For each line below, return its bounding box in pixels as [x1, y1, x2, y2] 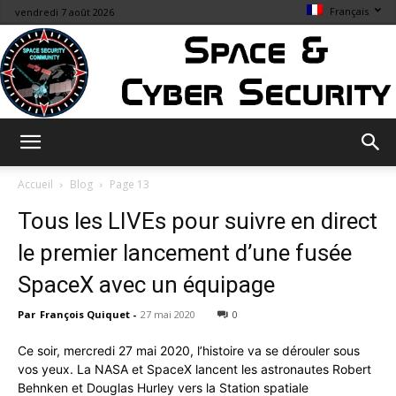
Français [330, 4, 369, 18]
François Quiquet [40, 307, 130, 321]
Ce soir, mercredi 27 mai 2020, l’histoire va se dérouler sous [18, 342, 360, 358]
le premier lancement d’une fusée [18, 239, 352, 266]
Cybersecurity [197, 308, 274, 324]
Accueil [18, 176, 53, 192]
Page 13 [110, 176, 149, 192]
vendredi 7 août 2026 [15, 5, 114, 19]
